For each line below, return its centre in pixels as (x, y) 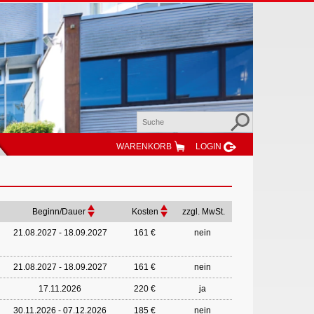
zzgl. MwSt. (203, 212)
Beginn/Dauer (59, 212)
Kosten (145, 212)
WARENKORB (144, 146)
